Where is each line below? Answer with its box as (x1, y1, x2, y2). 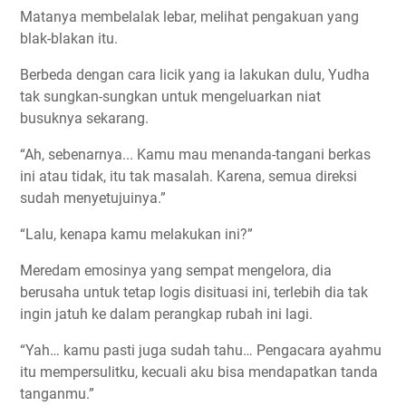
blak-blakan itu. (20, 29, 118, 47)
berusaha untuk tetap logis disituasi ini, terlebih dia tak (20, 283, 368, 301)
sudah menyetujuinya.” (20, 188, 166, 207)
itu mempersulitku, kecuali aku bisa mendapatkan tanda (20, 362, 378, 381)
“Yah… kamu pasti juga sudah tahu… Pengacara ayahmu (20, 341, 382, 359)
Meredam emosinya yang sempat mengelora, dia (20, 261, 332, 279)
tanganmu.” (20, 384, 94, 402)
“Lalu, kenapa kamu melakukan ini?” (20, 225, 253, 243)
